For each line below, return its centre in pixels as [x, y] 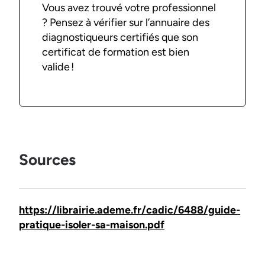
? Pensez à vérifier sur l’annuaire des [126, 23]
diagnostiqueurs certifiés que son [120, 38]
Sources [47, 160]
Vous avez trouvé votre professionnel [129, 8]
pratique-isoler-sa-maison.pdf [92, 225]
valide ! [59, 67]
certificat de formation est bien [116, 52]
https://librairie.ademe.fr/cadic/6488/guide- [130, 210]
